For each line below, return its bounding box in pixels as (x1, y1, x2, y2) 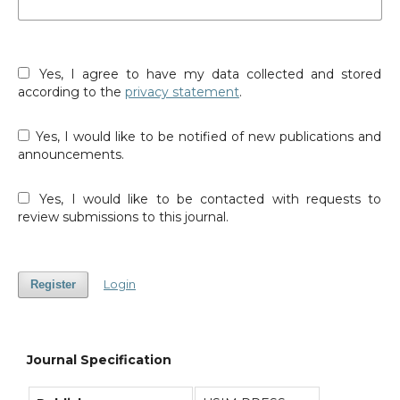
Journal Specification (27, 351, 171, 368)
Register (29, 278, 76, 292)
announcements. (17, 146, 124, 162)
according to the (17, 84, 125, 100)
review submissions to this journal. (17, 209, 229, 225)
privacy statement (124, 84, 239, 100)
